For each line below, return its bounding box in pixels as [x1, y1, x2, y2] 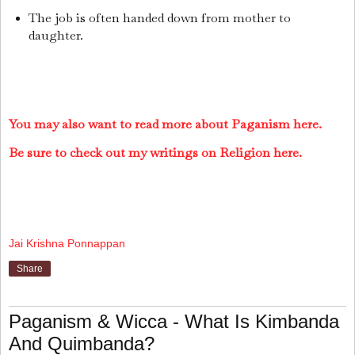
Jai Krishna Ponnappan [9, 237, 125, 250]
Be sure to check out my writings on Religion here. [9, 144, 302, 162]
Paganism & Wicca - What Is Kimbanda [9, 311, 339, 333]
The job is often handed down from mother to [28, 9, 291, 26]
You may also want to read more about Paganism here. [9, 116, 322, 133]
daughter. [28, 26, 86, 44]
